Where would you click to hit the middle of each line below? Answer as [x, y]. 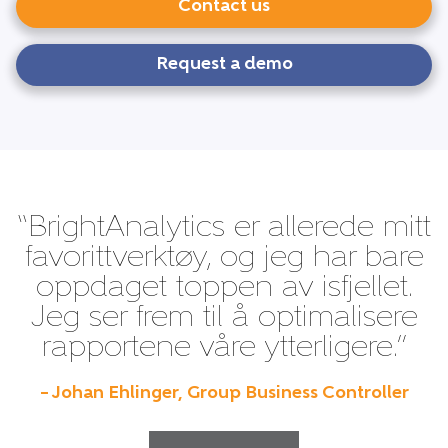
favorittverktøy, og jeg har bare [224, 259]
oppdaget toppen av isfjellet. [224, 289]
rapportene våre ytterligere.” [224, 349]
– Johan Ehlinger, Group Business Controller [224, 394]
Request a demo [224, 65]
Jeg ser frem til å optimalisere [224, 319]
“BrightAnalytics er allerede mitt [224, 229]
